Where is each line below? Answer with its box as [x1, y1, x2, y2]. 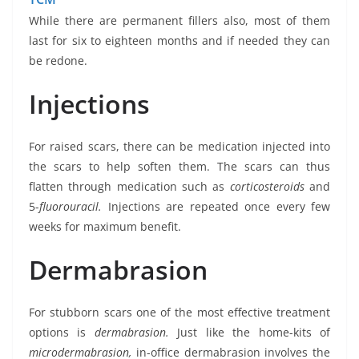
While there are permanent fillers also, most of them [29, 12, 330, 28]
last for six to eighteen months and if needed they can [29, 32, 330, 48]
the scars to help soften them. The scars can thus [29, 158, 330, 174]
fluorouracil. [39, 198, 108, 214]
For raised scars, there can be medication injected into [29, 138, 330, 154]
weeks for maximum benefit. [29, 218, 181, 234]
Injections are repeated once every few [107, 198, 330, 214]
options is [29, 324, 95, 340]
